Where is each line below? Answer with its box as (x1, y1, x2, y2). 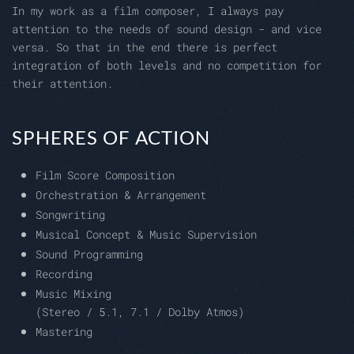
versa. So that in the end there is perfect (12, 40, 277, 55)
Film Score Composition (36, 168, 175, 183)
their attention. (12, 76, 113, 92)
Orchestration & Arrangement (36, 187, 206, 203)
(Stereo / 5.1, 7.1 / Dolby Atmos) (36, 304, 244, 320)
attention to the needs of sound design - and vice (12, 21, 322, 37)
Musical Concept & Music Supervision (36, 227, 257, 243)
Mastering (36, 324, 92, 340)
